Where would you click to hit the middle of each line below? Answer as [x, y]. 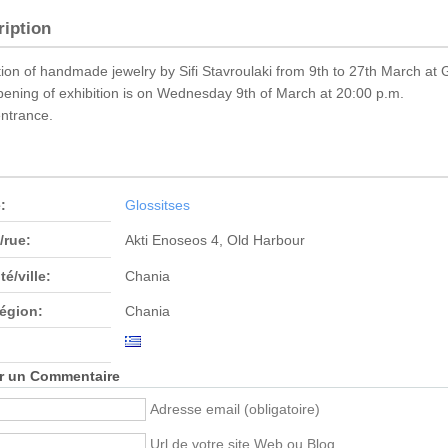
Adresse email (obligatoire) [235, 410]
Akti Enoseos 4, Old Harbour [214, 241]
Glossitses [157, 206]
